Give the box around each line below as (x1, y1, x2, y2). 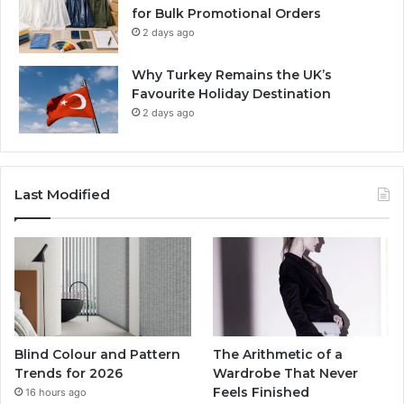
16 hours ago (25, 386, 87, 399)
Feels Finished (213, 384, 310, 401)
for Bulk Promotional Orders (132, 5, 321, 23)
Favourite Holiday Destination (132, 86, 331, 103)
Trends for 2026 (14, 365, 123, 382)
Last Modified (14, 186, 110, 204)
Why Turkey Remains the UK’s (132, 67, 332, 84)
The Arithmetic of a (213, 346, 344, 363)
